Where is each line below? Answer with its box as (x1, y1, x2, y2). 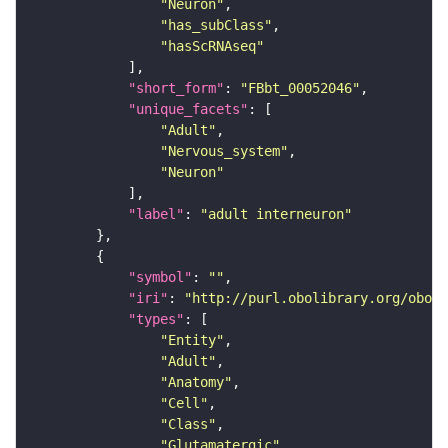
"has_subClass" (160, 17, 272, 34)
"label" (128, 206, 184, 223)
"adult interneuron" (200, 206, 352, 223)
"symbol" (128, 269, 192, 286)
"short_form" (128, 80, 224, 97)
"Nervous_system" (160, 143, 288, 160)
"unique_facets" (128, 101, 248, 118)
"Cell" (160, 395, 208, 412)
